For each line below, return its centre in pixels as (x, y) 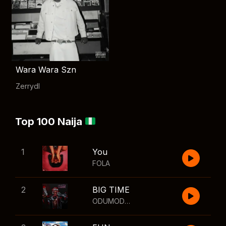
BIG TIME (111, 190)
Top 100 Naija (50, 122)
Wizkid (167, 201)
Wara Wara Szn (46, 70)
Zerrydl (28, 86)
